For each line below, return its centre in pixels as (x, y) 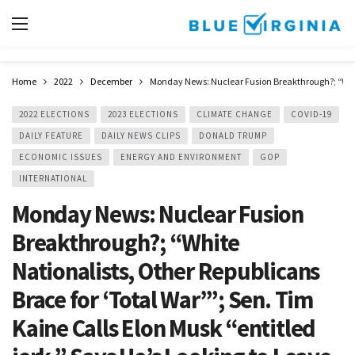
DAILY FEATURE (51, 136)
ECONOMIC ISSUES (61, 157)
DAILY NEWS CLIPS (141, 136)
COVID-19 (311, 114)
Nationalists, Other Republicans (166, 271)
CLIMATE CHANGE (235, 114)
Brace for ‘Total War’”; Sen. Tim (162, 300)
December (111, 81)
